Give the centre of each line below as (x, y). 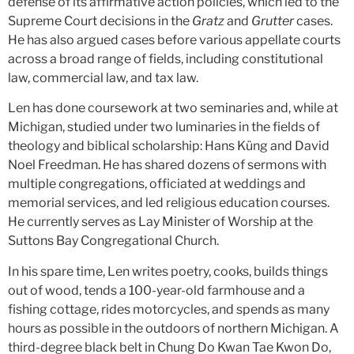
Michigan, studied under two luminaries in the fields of (164, 127)
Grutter (274, 21)
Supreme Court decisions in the (100, 21)
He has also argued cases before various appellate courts (174, 40)
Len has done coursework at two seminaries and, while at (173, 108)
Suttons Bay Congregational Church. (113, 241)
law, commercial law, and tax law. (103, 77)
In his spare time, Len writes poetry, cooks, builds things (168, 271)
